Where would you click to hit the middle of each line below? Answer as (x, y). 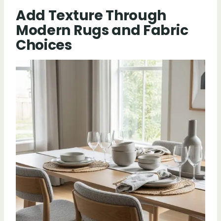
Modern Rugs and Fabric (102, 30)
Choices (44, 45)
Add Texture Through (91, 15)
